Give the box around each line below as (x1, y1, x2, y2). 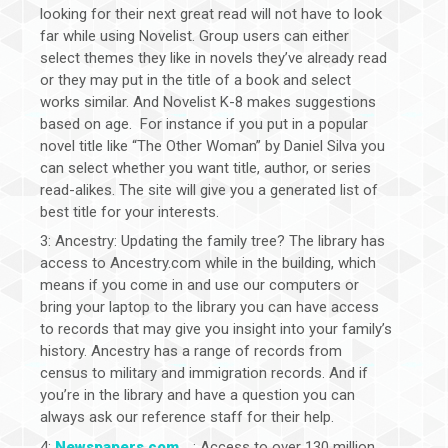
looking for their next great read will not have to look (40, 4, 382, 23)
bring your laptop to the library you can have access (40, 298, 379, 317)
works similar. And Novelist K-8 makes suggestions (40, 92, 376, 111)
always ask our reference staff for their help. (40, 408, 334, 427)
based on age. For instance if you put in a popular (40, 114, 368, 133)
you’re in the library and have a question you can (40, 386, 355, 405)
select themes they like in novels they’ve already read (40, 48, 387, 67)
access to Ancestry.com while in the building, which (40, 254, 376, 273)
